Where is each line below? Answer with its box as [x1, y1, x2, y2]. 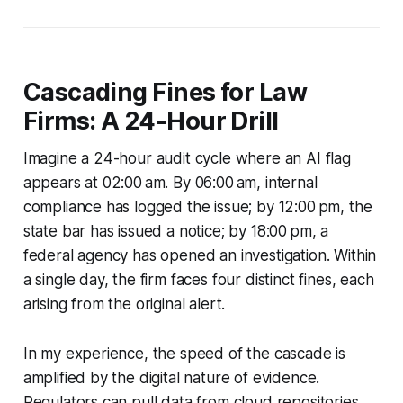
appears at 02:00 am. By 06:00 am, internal [22, 173, 318, 192]
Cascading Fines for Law [22, 76, 308, 107]
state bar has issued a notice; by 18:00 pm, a [22, 221, 329, 240]
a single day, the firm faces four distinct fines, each [22, 270, 374, 289]
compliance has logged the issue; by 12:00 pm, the [22, 197, 372, 216]
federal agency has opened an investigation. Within [22, 246, 377, 264]
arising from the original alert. [22, 294, 226, 313]
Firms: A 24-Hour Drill [22, 105, 279, 136]
